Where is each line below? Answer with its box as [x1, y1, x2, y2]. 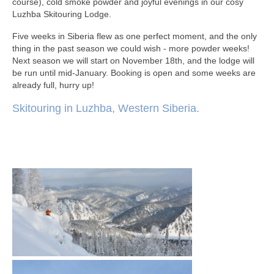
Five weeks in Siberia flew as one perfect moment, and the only [12, 31, 257, 41]
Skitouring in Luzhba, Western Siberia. [12, 102, 199, 114]
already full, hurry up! [12, 80, 94, 90]
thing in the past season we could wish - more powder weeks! [12, 43, 250, 53]
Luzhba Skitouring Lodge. [12, 9, 114, 19]
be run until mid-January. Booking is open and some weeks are [12, 67, 256, 78]
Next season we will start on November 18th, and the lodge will [12, 55, 254, 65]
